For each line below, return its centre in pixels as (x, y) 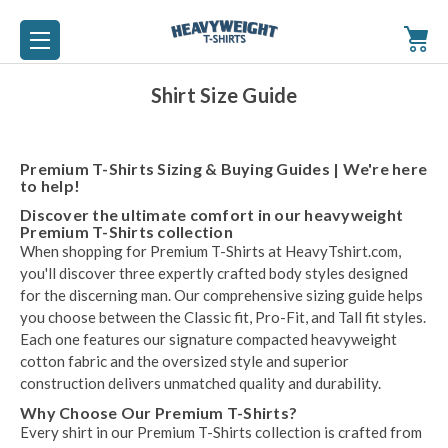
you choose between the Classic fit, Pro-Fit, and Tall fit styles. (223, 316)
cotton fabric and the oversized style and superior (184, 360)
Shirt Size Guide (224, 94)
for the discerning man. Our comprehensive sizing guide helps (221, 294)
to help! (50, 186)
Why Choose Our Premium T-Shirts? (158, 412)
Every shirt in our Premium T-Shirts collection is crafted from (221, 431)
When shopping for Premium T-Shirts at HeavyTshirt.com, (210, 250)
